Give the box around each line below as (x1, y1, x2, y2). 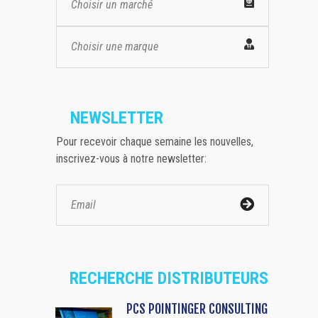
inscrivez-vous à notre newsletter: (56, 151, 207, 165)
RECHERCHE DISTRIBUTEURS (70, 268, 268, 288)
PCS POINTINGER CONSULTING (126, 300, 268, 317)
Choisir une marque (71, 39, 158, 53)
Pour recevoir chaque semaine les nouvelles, (56, 134, 253, 148)
